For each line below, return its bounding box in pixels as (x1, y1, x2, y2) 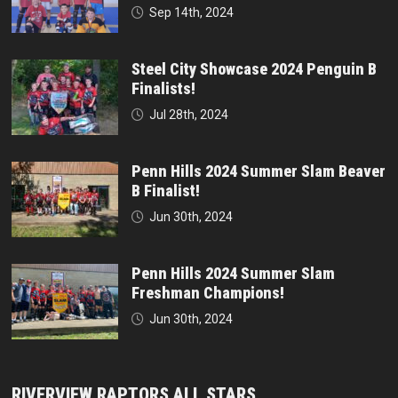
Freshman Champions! (131, 283, 284, 303)
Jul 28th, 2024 (148, 107, 228, 123)
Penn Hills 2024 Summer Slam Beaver (131, 162, 386, 181)
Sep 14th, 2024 (148, 5, 234, 20)
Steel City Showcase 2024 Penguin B (131, 60, 377, 79)
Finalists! (131, 79, 195, 99)
